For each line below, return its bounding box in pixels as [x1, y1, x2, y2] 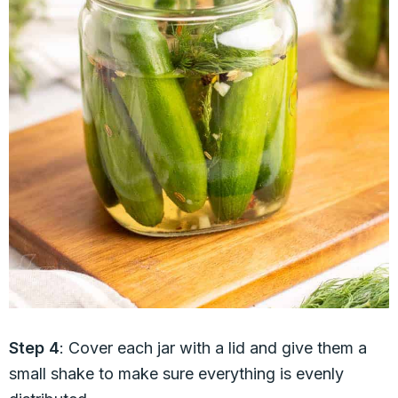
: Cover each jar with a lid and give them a [60, 338, 367, 357]
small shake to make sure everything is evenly [9, 364, 344, 383]
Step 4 [9, 338, 60, 357]
